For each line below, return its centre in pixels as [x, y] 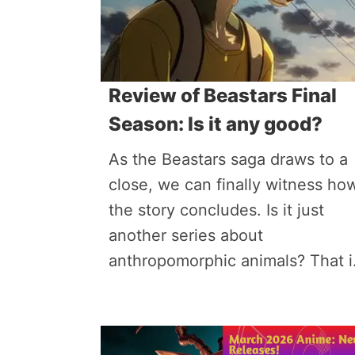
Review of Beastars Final [223, 95]
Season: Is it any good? [216, 124]
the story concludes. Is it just [216, 210]
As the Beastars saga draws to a [228, 159]
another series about [186, 235]
